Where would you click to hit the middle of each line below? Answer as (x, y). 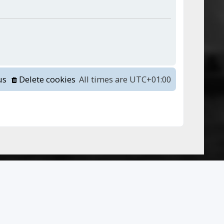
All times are (104, 79)
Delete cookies (47, 79)
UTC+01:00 (150, 79)
